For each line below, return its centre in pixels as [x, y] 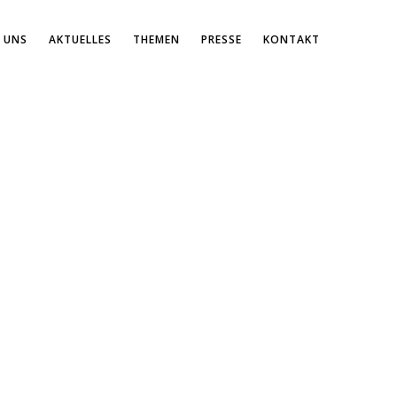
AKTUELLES [80, 39]
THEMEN [156, 39]
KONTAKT [292, 39]
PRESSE [222, 39]
